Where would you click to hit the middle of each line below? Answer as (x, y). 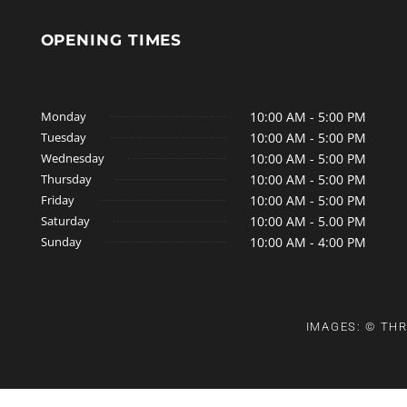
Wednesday (72, 158)
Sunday (61, 241)
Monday (63, 116)
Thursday (66, 179)
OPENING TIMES (111, 40)
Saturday (65, 220)
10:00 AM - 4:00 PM (308, 242)
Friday (57, 199)
